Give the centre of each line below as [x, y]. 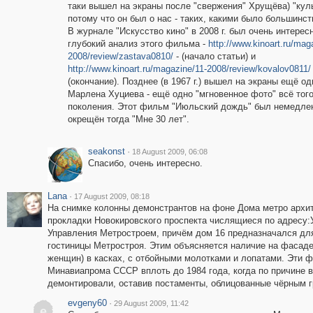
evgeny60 [87, 303]
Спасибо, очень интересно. [145, 163]
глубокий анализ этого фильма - [138, 44]
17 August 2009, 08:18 [111, 196]
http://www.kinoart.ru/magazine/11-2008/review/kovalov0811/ [189, 69]
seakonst [106, 151]
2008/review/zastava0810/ [120, 56]
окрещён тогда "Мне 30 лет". [128, 119]
